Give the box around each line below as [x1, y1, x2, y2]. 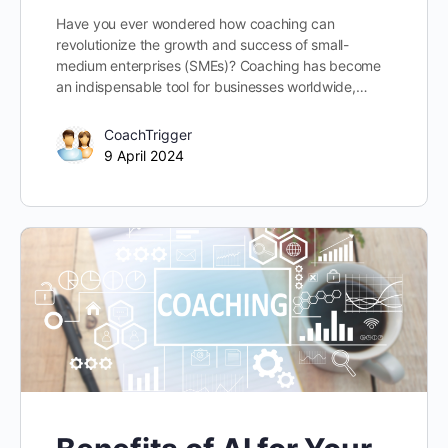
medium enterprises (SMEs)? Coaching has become [56, 56, 381, 74]
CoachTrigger [104, 125, 192, 143]
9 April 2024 [104, 146, 184, 164]
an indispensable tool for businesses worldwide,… [56, 77, 368, 95]
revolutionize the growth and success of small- [56, 35, 349, 53]
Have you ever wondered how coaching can [56, 14, 335, 32]
